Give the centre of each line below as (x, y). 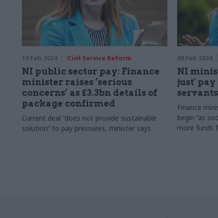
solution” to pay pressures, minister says (86, 128)
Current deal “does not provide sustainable (89, 118)
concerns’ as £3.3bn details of (90, 93)
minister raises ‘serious (77, 82)
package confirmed (69, 103)
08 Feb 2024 (194, 58)
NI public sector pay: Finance (91, 71)
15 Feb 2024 (39, 58)
